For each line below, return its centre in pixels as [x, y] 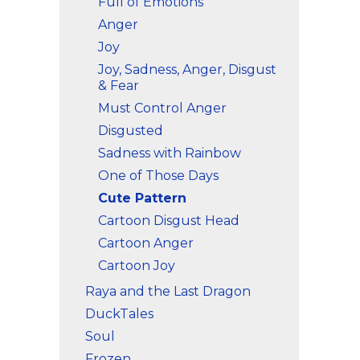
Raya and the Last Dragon [168, 291]
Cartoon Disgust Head [169, 221]
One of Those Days [158, 176]
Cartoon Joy [137, 266]
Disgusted [131, 131]
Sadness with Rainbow [170, 153]
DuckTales [119, 314]
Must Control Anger [162, 108]
